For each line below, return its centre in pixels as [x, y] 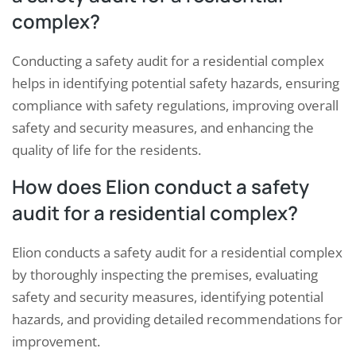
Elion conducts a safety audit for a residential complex [177, 252]
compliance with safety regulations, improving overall [175, 105]
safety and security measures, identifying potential [168, 296]
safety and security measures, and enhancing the [163, 127]
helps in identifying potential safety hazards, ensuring [176, 83]
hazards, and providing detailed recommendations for [177, 319]
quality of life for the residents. [106, 149]
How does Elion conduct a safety [161, 186]
